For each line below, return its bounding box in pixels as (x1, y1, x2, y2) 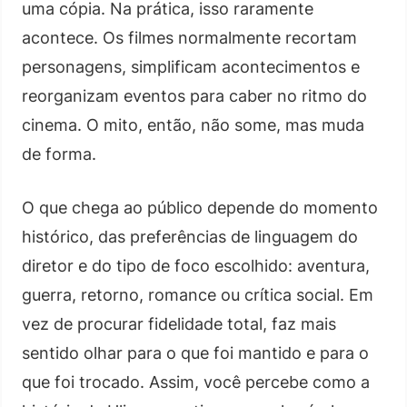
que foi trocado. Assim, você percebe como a (22, 372, 370, 392)
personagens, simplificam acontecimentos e (22, 56, 360, 76)
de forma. (22, 144, 96, 164)
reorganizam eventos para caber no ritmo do (22, 85, 367, 105)
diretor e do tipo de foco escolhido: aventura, (22, 255, 370, 275)
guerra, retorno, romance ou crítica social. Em (22, 284, 373, 304)
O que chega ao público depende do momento (22, 197, 378, 217)
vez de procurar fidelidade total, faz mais (22, 313, 336, 333)
